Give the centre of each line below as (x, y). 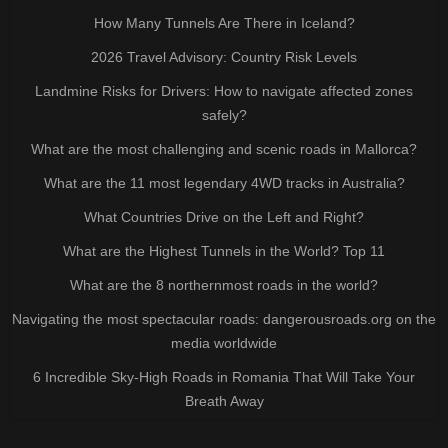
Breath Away (224, 400)
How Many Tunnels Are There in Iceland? (224, 22)
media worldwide (224, 342)
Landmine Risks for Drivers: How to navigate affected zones (224, 90)
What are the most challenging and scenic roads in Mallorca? (224, 148)
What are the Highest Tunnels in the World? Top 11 (224, 250)
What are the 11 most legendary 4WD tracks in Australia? (224, 182)
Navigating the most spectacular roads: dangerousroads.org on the (224, 318)
